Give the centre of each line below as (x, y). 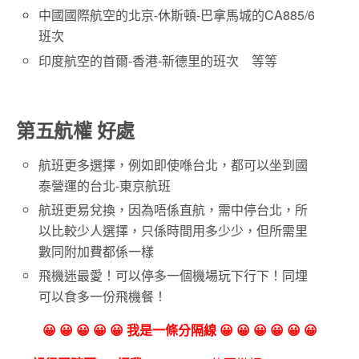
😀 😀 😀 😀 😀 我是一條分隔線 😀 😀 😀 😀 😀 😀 (179, 329)
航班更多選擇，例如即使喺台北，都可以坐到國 (173, 164)
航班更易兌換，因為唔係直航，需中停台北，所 (173, 209)
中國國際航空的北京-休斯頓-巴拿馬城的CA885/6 (177, 15)
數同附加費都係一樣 (97, 251)
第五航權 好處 (75, 129)
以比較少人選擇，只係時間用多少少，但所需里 (173, 230)
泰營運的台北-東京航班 (105, 185)
